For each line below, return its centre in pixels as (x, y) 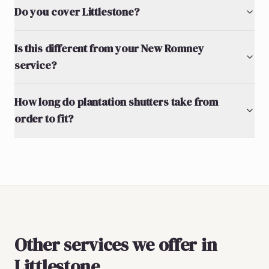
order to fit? (44, 118)
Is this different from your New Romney (109, 48)
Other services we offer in (116, 244)
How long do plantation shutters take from (116, 101)
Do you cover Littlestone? (77, 11)
